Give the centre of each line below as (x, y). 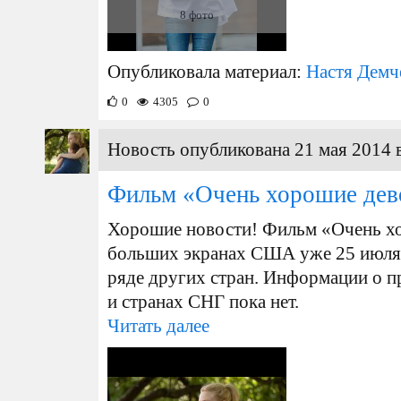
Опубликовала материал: (207, 72)
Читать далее (158, 326)
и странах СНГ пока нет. (203, 302)
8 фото (197, 15)
